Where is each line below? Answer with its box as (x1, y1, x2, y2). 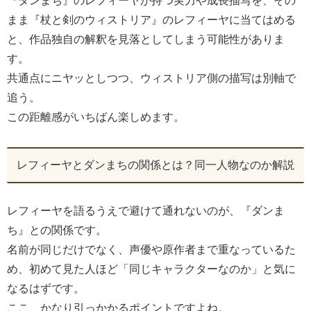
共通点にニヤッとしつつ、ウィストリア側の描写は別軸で (7, 72, 296, 85)
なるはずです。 (7, 282, 85, 294)
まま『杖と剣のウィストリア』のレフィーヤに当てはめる (7, 14, 296, 26)
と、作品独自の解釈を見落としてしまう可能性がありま (7, 33, 285, 46)
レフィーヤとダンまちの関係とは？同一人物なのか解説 (17, 158, 294, 171)
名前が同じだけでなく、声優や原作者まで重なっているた (7, 243, 296, 255)
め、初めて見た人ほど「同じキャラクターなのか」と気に (7, 262, 296, 275)
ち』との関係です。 (7, 224, 107, 236)
